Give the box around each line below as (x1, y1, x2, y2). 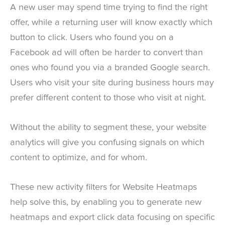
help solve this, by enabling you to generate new (10, 198, 201, 207)
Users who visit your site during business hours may (10, 78, 214, 87)
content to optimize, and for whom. (10, 153, 147, 162)
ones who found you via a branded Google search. (10, 63, 210, 72)
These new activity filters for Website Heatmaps (10, 183, 197, 192)
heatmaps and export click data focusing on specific (10, 213, 215, 222)
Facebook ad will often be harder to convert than (10, 48, 203, 57)
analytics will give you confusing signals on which (10, 138, 204, 147)
